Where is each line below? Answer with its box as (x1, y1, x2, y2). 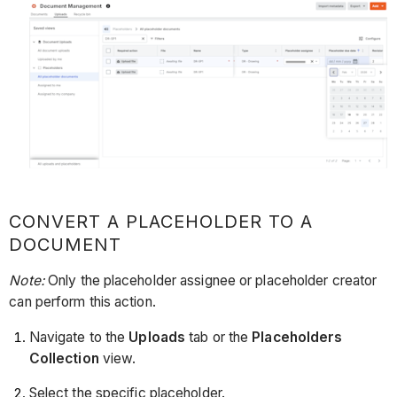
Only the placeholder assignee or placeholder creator (48, 271, 378, 289)
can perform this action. (9, 292, 156, 310)
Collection (28, 349, 99, 367)
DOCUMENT (9, 234, 122, 256)
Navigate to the (28, 328, 129, 346)
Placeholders (252, 328, 343, 346)
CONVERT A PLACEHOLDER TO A (9, 211, 314, 233)
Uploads (128, 328, 186, 346)
